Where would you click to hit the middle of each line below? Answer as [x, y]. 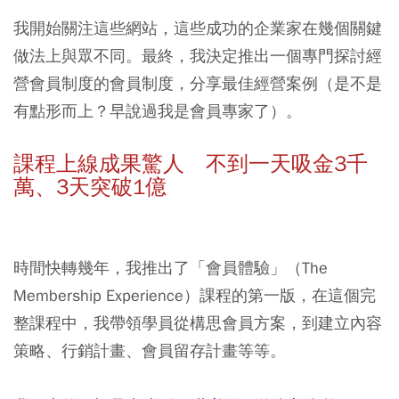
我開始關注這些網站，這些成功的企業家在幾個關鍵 [198, 28]
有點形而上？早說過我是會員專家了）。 [158, 111]
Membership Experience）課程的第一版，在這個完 [195, 296]
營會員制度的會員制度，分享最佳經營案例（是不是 [198, 84]
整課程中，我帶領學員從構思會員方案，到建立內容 [198, 323]
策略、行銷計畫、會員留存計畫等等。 [150, 351]
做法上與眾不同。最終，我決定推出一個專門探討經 [198, 56]
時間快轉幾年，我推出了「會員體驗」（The [171, 268]
